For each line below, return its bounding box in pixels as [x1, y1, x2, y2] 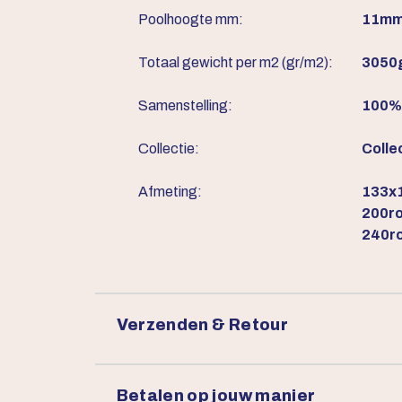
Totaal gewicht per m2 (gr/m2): [137, 55, 333, 70]
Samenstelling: [137, 98, 232, 113]
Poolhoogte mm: [137, 12, 243, 27]
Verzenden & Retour [116, 316, 288, 334]
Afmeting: [137, 184, 202, 199]
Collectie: [137, 141, 199, 156]
